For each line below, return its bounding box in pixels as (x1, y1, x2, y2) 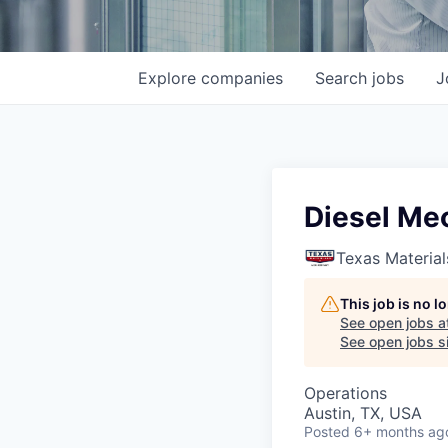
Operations (304, 383, 387, 403)
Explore (138, 68, 201, 88)
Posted (304, 423, 350, 440)
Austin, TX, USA (304, 403, 422, 423)
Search (315, 68, 372, 88)
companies (201, 68, 283, 88)
